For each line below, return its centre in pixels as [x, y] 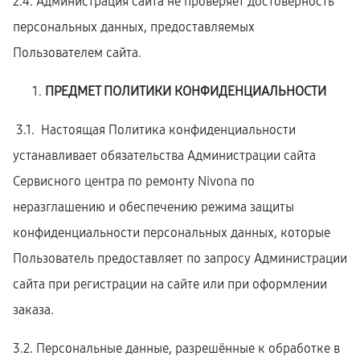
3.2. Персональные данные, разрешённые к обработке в [176, 348]
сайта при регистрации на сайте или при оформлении [170, 284]
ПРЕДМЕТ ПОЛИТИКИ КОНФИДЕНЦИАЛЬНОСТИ [186, 91]
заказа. [33, 310]
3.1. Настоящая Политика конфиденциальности [156, 130]
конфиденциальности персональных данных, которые [172, 233]
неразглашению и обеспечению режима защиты [153, 207]
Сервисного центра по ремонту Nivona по [134, 181]
